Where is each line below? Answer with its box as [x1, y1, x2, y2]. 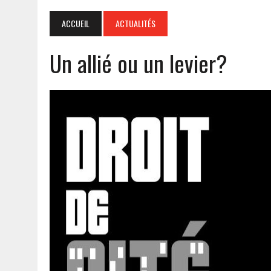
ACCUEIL [62, 16, 90, 30]
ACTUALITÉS [116, 16, 155, 30]
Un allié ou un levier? [50, 45, 227, 80]
